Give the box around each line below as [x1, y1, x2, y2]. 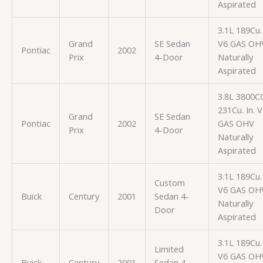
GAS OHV [217, 117, 254, 129]
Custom [154, 176, 185, 188]
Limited [154, 242, 184, 255]
